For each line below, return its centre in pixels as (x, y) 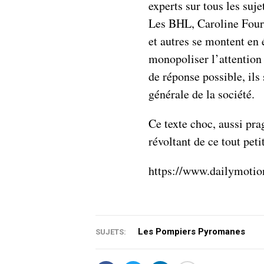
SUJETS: (111, 232)
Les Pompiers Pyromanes (192, 231)
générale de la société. (202, 94)
